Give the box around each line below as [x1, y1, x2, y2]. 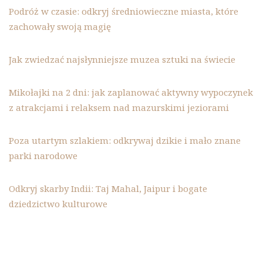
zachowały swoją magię [9, 21, 111, 33]
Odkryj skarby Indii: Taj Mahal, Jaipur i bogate [9, 183, 207, 195]
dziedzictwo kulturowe [9, 198, 107, 210]
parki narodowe [9, 150, 77, 162]
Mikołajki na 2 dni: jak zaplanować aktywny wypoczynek [9, 86, 253, 99]
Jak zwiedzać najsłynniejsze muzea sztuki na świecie [9, 53, 235, 66]
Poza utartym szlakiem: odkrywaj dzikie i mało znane [9, 134, 241, 147]
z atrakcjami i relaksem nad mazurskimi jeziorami [9, 102, 229, 114]
